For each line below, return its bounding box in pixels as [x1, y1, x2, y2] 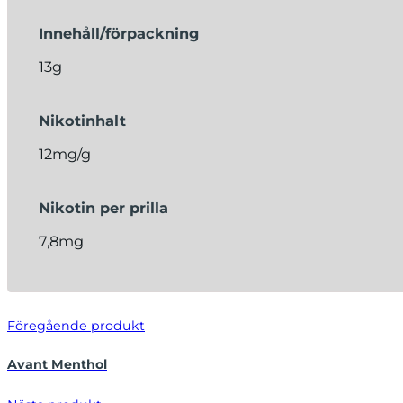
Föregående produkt [7, 318, 145, 335]
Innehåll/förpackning [38, 24, 199, 43]
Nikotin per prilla [38, 198, 168, 217]
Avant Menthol [7, 355, 107, 372]
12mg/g [38, 145, 91, 164]
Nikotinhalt [38, 111, 126, 130]
